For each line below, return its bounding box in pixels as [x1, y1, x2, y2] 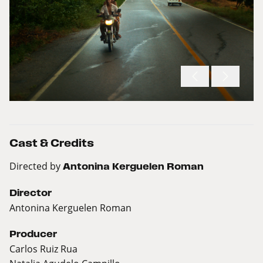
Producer [9, 229, 57, 240]
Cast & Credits [9, 137, 94, 149]
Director [9, 188, 52, 198]
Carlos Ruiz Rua [9, 242, 77, 255]
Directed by [9, 160, 63, 173]
